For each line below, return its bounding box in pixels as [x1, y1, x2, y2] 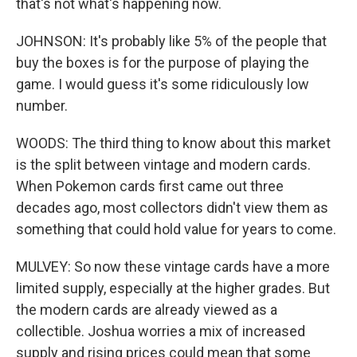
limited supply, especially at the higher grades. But [16, 280, 330, 296]
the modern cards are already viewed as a [16, 301, 277, 318]
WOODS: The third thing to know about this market [16, 135, 331, 151]
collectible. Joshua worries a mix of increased [16, 323, 305, 339]
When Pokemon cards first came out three [16, 178, 284, 194]
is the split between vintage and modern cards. [16, 156, 311, 173]
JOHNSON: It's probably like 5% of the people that [16, 33, 327, 49]
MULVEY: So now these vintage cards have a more [16, 258, 330, 275]
